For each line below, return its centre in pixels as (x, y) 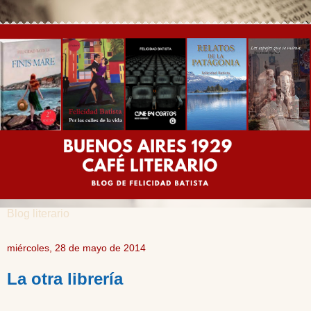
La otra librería (65, 278)
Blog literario (38, 213)
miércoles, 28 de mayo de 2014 (76, 247)
